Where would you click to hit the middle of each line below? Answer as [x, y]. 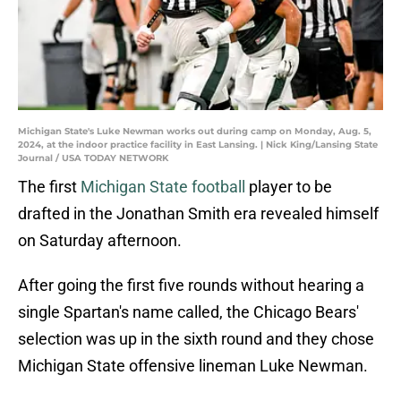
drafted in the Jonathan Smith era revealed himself [198, 214]
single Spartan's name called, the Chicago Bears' [188, 312]
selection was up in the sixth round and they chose [196, 339]
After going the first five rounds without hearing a [191, 286]
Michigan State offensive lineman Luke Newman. [193, 366]
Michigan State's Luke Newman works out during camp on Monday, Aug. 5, [195, 132]
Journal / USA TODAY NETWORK [93, 158]
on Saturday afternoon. [100, 241]
